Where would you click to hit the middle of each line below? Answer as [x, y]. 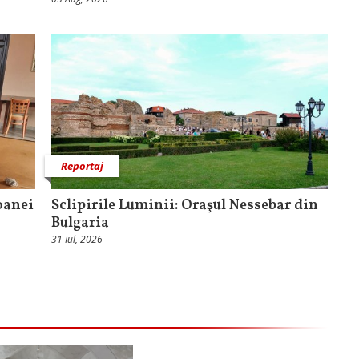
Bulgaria [80, 224]
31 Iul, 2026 [77, 240]
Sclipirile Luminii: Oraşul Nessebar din [185, 206]
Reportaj [82, 166]
